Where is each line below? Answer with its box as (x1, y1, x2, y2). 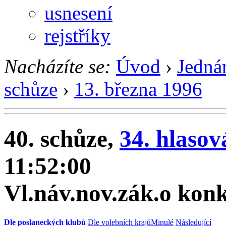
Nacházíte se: (4, 55, 111, 77)
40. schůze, (4, 126, 120, 152)
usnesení (44, 2, 112, 24)
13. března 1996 (74, 78, 202, 100)
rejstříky (44, 24, 110, 46)
